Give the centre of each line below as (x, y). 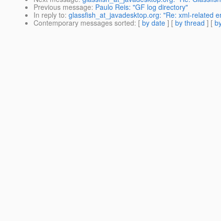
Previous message (62, 7)
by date (154, 23)
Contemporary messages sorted (84, 23)
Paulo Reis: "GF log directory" (142, 7)
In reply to (49, 15)
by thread (190, 23)
